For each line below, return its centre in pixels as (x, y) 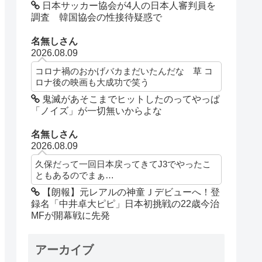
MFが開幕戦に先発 (71, 215)
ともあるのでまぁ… (75, 175)
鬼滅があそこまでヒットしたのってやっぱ (130, 99)
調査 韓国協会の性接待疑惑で (97, 18)
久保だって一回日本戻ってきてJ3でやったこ (123, 164)
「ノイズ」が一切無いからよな (97, 111)
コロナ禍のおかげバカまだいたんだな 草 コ (124, 71)
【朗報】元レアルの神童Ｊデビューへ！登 (130, 192)
